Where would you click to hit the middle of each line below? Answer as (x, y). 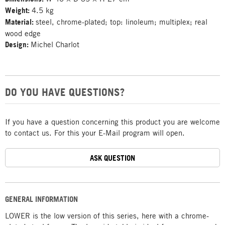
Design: (18, 44)
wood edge (23, 33)
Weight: (18, 10)
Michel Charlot (55, 44)
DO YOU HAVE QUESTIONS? (65, 92)
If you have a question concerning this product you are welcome (113, 122)
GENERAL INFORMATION (41, 199)
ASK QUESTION (113, 158)
